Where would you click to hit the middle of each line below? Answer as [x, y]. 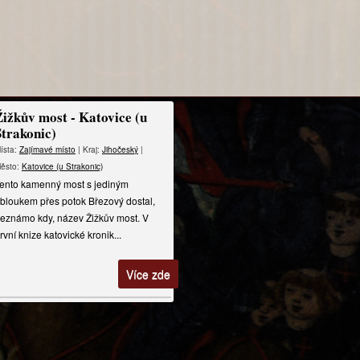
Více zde [148, 274]
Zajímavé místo [47, 149]
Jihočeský [120, 149]
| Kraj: [89, 149]
